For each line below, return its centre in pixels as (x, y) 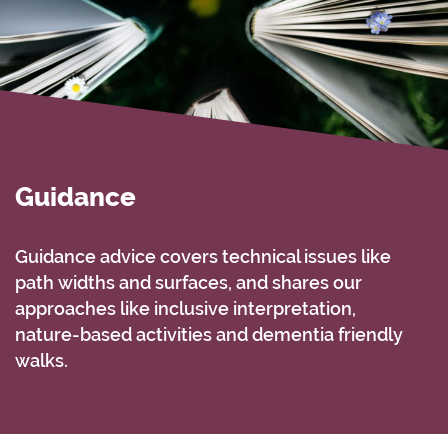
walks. (41, 360)
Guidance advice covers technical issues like (203, 256)
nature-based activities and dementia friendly (209, 334)
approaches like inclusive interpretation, (185, 308)
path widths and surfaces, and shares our (188, 282)
